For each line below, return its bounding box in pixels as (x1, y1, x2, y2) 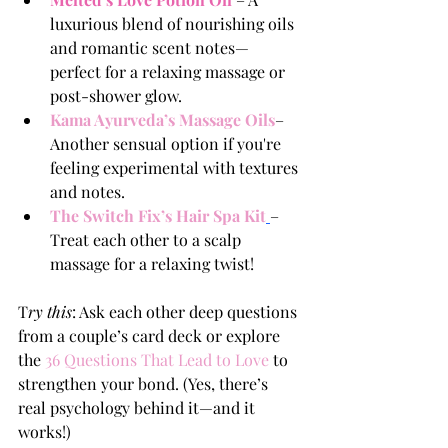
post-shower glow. (50, 85, 182, 107)
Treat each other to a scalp (50, 229, 245, 251)
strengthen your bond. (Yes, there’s (18, 373, 272, 395)
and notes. (50, 181, 125, 203)
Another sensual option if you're (50, 133, 285, 155)
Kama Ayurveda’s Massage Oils (50, 109, 275, 131)
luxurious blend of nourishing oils (50, 13, 298, 35)
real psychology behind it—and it (18, 397, 259, 419)
